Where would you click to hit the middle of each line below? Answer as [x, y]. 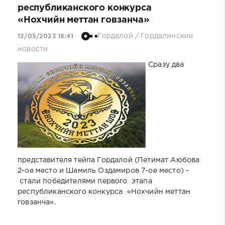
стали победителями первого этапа [85, 182]
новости [33, 49]
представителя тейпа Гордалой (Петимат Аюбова [109, 160]
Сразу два [166, 65]
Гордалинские [167, 36]
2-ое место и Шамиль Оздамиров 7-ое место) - [103, 171]
